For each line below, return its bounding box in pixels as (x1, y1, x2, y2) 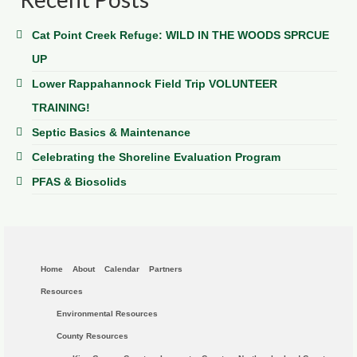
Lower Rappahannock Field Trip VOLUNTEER (32, 76, 277, 90)
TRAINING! (32, 100, 90, 114)
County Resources (57, 331, 128, 340)
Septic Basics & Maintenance (32, 125, 190, 139)
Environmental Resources (57, 308, 158, 318)
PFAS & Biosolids (32, 175, 127, 188)
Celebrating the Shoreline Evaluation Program (32, 150, 280, 163)
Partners (149, 264, 182, 273)
